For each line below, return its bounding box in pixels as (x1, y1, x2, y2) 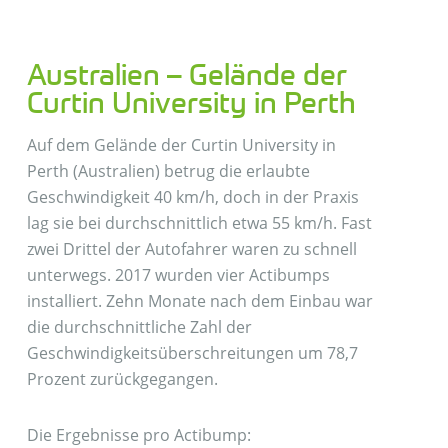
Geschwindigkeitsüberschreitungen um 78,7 (26, 341, 358, 364)
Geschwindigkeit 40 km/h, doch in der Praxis (26, 185, 359, 208)
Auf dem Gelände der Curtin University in (26, 133, 336, 156)
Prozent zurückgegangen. (26, 367, 218, 390)
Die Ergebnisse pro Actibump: (26, 423, 251, 446)
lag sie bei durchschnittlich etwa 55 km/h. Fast (26, 211, 372, 234)
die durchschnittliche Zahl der (26, 315, 252, 338)
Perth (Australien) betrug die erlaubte (26, 159, 310, 182)
